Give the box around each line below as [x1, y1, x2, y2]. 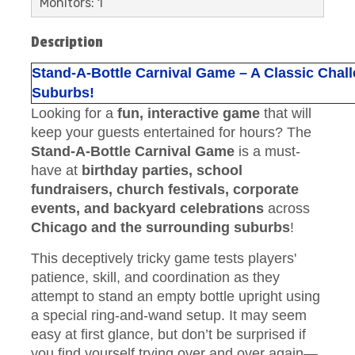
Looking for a [31, 105, 117, 121]
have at [31, 162, 82, 178]
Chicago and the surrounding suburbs [31, 219, 290, 235]
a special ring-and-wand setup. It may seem [31, 307, 307, 323]
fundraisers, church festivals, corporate [31, 181, 299, 197]
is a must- [235, 143, 300, 159]
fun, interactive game [117, 105, 260, 121]
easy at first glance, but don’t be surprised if [31, 326, 306, 342]
